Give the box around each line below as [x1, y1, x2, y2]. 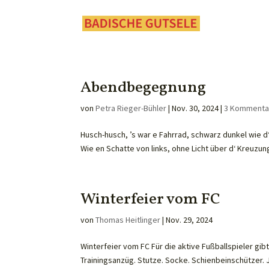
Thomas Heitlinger [95, 214, 161, 225]
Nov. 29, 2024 [166, 214, 213, 225]
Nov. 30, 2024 [172, 103, 219, 113]
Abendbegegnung [80, 77, 207, 98]
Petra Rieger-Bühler [95, 103, 167, 113]
